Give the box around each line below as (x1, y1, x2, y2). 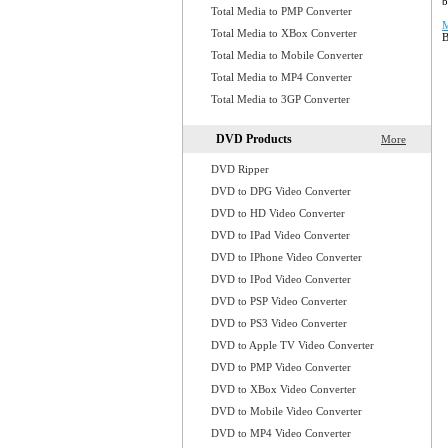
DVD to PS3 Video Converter (211, 317, 347, 329)
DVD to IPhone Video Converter (211, 251, 362, 263)
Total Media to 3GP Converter (211, 93, 350, 105)
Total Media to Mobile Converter (211, 49, 363, 61)
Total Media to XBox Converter (211, 27, 357, 39)
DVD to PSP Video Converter (211, 295, 347, 307)
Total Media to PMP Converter (211, 5, 352, 17)
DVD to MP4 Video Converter (211, 427, 351, 439)
